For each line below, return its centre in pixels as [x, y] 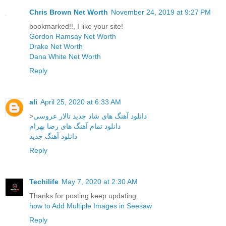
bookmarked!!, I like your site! [76, 26]
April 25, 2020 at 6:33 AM [81, 102]
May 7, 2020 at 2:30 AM [100, 182]
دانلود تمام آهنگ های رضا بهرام [75, 126]
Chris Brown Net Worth [69, 12]
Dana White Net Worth [65, 57]
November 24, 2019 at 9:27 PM [161, 12]
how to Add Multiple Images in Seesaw [91, 206]
